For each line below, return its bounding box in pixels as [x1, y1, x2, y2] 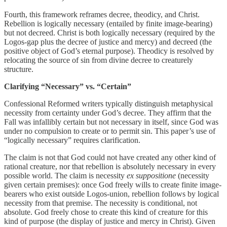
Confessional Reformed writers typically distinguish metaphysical [4, 99, 213, 108]
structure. [4, 65, 33, 74]
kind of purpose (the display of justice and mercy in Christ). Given [4, 217, 215, 226]
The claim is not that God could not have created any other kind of [4, 153, 216, 162]
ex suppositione [127, 171, 176, 180]
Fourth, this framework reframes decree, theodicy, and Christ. [4, 10, 200, 19]
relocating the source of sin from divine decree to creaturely [4, 56, 193, 65]
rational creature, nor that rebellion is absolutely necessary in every [4, 162, 216, 171]
